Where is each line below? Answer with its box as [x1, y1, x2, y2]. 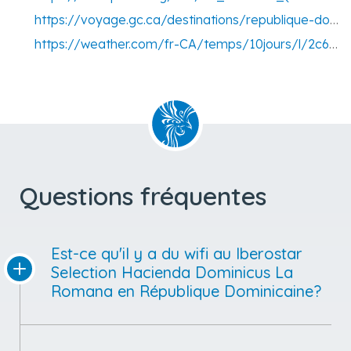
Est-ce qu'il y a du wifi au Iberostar [51, 243, 302, 263]
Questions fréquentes [20, 179, 266, 212]
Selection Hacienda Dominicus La [51, 262, 293, 282]
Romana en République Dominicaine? [51, 280, 321, 301]
